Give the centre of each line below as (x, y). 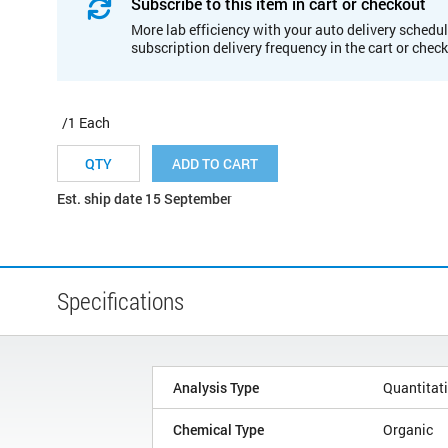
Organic (408, 429)
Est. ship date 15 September (144, 198)
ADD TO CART (215, 163)
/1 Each (86, 122)
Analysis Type (216, 387)
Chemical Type (218, 429)
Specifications (120, 300)
